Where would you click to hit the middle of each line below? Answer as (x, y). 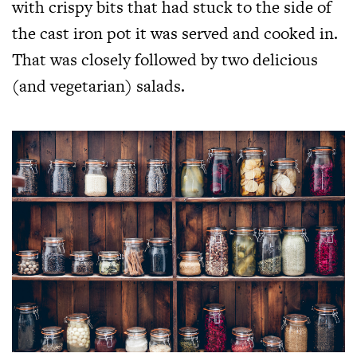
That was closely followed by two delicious (165, 59)
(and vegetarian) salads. (98, 85)
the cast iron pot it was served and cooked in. (175, 33)
